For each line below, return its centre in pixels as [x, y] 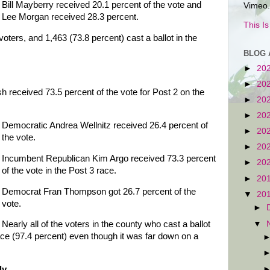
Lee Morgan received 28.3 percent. [70, 17]
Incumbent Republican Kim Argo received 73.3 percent [108, 158]
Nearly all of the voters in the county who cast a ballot [106, 224]
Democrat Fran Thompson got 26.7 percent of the [99, 191]
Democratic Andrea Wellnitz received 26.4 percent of [105, 125]
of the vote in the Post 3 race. [59, 170]
